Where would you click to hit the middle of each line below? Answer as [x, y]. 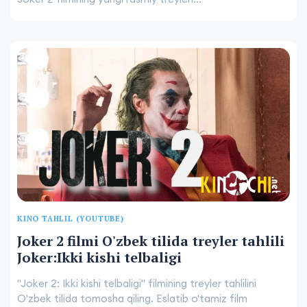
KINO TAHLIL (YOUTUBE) [71, 219]
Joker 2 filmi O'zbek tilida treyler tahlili [151, 241]
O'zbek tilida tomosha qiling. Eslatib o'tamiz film [132, 299]
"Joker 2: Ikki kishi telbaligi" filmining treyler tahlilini [137, 284]
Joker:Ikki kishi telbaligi [99, 258]
